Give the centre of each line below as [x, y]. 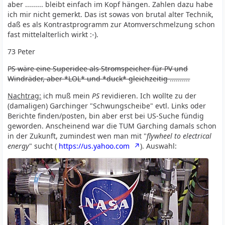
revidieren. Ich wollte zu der [148, 96]
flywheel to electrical [179, 136]
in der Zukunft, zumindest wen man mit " [77, 136]
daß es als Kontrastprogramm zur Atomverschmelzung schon [111, 24]
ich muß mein [67, 96]
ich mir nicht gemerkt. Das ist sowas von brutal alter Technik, [111, 14]
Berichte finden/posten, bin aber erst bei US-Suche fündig [106, 116]
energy [19, 146]
